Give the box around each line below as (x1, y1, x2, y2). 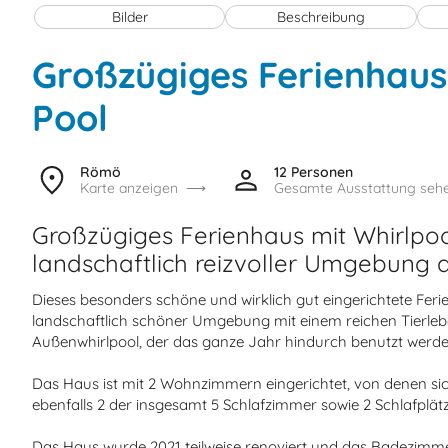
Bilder (111, 7, 148, 26)
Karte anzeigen (80, 178, 178, 197)
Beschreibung (277, 7, 366, 26)
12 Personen (274, 162, 354, 181)
